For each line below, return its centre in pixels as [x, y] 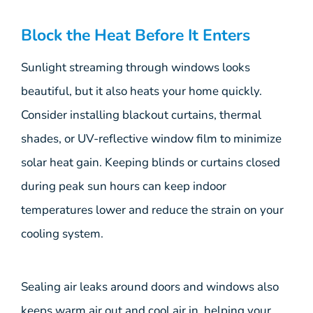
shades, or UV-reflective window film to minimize [151, 138]
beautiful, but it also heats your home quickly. [141, 91]
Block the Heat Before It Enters [136, 35]
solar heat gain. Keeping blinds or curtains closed [151, 162]
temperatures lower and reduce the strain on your [152, 210]
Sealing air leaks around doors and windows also [150, 287]
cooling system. [62, 233]
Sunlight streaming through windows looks [136, 67]
